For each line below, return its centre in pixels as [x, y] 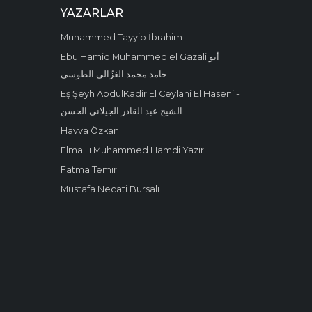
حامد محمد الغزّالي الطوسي [114, 74]
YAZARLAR [92, 13]
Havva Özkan [89, 130]
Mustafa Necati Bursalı [110, 189]
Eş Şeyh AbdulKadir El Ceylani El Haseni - [150, 93]
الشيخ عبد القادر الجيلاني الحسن [121, 111]
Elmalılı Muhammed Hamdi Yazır [132, 150]
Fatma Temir [88, 169]
